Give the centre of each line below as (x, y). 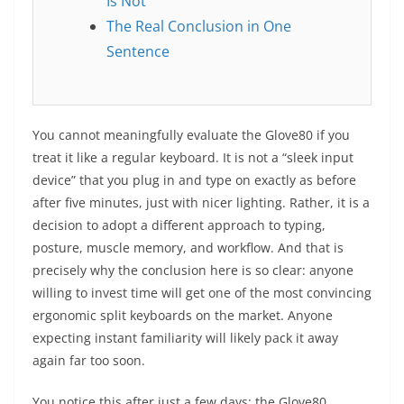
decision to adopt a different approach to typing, (179, 225)
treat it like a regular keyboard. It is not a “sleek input (193, 158)
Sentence (138, 52)
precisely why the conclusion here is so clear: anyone (193, 271)
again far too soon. (89, 361)
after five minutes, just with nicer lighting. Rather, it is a (201, 203)
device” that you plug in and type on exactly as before (194, 180)
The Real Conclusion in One (198, 27)
